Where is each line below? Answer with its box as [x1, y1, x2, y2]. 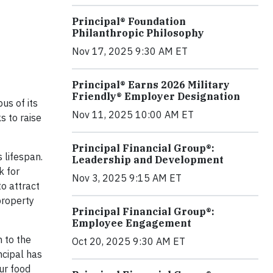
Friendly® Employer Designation [72, 90, 240, 102]
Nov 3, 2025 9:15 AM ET [72, 172, 182, 184]
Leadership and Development [72, 154, 224, 166]
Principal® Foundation [72, 15, 186, 27]
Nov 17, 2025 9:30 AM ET [72, 45, 188, 57]
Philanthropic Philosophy [72, 27, 204, 39]
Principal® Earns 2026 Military [72, 79, 230, 91]
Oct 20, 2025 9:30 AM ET [72, 235, 185, 247]
